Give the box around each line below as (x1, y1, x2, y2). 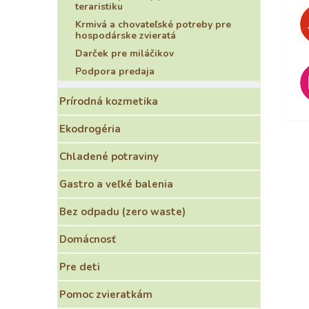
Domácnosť (59, 232, 116, 246)
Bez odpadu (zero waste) (59, 205, 186, 219)
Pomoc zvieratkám (59, 288, 152, 301)
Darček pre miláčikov (75, 47, 174, 60)
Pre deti (59, 260, 100, 274)
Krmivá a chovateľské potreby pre (75, 18, 231, 31)
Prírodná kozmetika (59, 94, 158, 108)
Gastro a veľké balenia (59, 177, 173, 191)
